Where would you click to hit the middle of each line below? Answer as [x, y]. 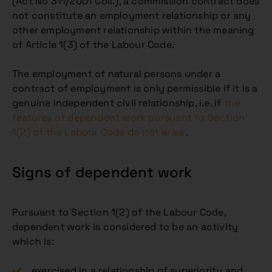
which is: [33, 241]
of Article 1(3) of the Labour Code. [93, 45]
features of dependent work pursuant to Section [129, 117]
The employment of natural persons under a [117, 74]
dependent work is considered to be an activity [125, 227]
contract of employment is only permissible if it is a [135, 88]
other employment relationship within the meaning [133, 30]
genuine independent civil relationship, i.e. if [118, 103]
